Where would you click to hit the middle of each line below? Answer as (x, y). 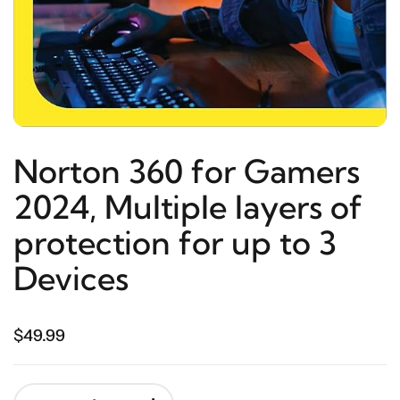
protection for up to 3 (175, 243)
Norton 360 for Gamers (187, 171)
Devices (71, 279)
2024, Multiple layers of (188, 207)
